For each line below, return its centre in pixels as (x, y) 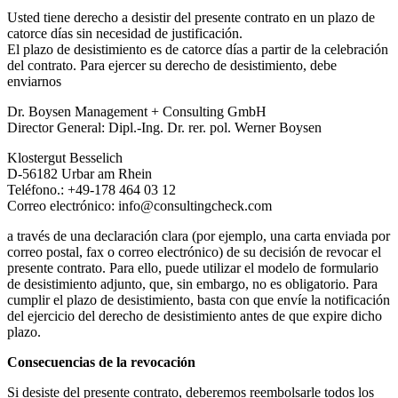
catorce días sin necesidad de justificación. (125, 33)
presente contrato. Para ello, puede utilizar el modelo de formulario (193, 267)
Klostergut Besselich (65, 157)
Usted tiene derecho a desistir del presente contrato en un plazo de (191, 17)
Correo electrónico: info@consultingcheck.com (139, 205)
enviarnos (34, 81)
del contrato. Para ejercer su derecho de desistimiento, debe (172, 65)
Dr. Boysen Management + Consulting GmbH (137, 111)
